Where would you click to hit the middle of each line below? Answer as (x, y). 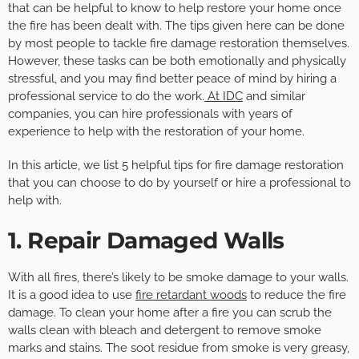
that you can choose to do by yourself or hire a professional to (179, 183)
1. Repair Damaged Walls (146, 241)
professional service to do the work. (106, 97)
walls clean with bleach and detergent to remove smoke (165, 331)
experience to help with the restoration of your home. (156, 132)
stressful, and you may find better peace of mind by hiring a (172, 79)
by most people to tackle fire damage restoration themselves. (179, 44)
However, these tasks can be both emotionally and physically (177, 61)
